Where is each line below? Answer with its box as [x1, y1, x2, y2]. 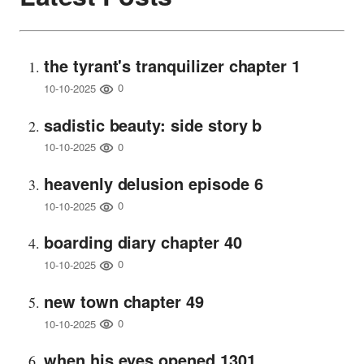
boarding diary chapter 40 [44, 230, 242, 254]
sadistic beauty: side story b [44, 112, 262, 136]
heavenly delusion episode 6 [44, 171, 263, 196]
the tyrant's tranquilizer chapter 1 [44, 54, 301, 78]
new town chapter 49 [44, 288, 204, 313]
